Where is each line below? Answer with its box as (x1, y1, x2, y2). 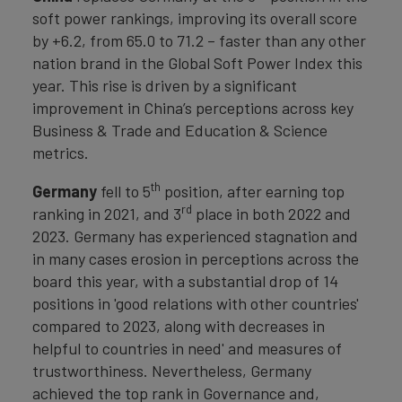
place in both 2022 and (192, 204, 351, 223)
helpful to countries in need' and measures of (32, 338, 342, 358)
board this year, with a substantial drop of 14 (32, 271, 338, 291)
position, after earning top (161, 181, 345, 201)
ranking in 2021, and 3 (32, 204, 181, 223)
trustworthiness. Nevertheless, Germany (32, 361, 311, 380)
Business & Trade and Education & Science (32, 120, 328, 140)
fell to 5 (97, 181, 151, 201)
